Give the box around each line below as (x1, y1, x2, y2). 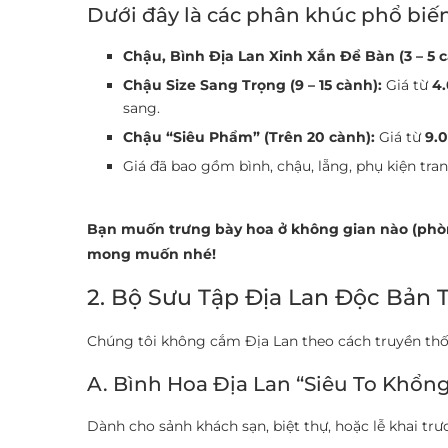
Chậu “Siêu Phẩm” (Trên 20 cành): (123, 128, 375, 146)
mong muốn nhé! (87, 245, 216, 263)
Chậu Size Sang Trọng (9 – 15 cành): (123, 76, 382, 94)
